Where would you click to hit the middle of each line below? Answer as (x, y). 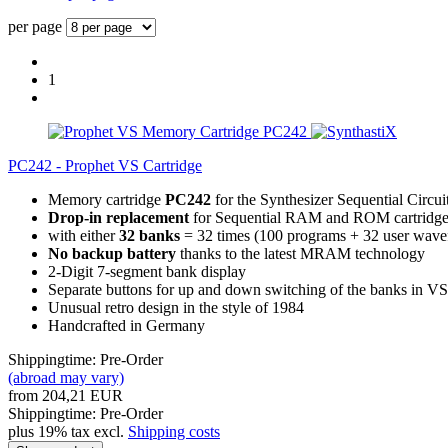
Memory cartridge (106, 199)
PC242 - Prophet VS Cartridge (105, 165)
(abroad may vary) (66, 377)
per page (35, 26)
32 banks (149, 235)
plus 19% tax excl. (68, 431)
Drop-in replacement (118, 217)
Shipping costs (174, 431)
